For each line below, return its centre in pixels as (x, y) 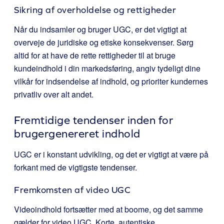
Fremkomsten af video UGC (72, 190)
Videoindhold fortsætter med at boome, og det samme (108, 209)
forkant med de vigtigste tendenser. (75, 167)
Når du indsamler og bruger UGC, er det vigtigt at (100, 29)
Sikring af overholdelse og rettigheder (95, 10)
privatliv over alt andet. (54, 94)
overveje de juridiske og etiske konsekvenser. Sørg (104, 42)
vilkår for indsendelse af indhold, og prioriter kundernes (111, 81)
